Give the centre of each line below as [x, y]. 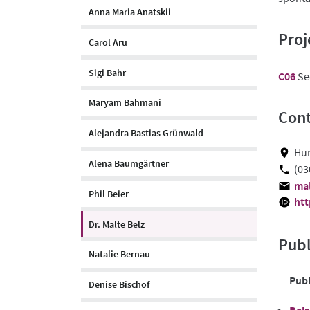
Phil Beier [109, 193]
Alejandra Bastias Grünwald [146, 133]
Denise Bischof [119, 285]
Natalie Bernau [119, 254]
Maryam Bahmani [125, 103]
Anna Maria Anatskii [130, 12]
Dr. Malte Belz [117, 224]
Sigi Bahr [107, 72]
